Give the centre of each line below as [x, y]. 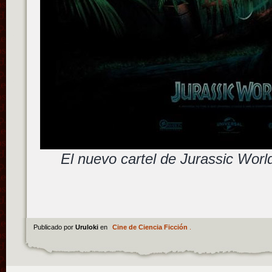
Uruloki [87, 227]
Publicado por [54, 227]
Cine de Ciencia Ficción [150, 227]
